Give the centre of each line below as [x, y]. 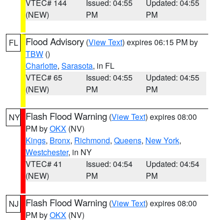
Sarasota [77, 66]
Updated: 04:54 [173, 164]
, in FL [104, 66]
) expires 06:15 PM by [160, 42]
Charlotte [41, 66]
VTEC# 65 [44, 77]
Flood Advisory [55, 41]
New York [162, 140]
